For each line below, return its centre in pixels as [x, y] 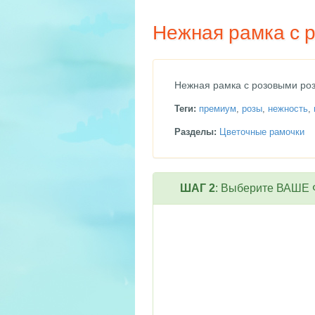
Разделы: [195, 132]
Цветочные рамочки [262, 132]
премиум [218, 109]
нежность [288, 109]
